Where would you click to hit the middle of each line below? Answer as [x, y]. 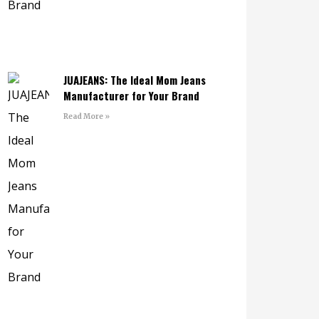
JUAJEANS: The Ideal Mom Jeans [134, 79]
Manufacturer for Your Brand [131, 95]
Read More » [86, 116]
